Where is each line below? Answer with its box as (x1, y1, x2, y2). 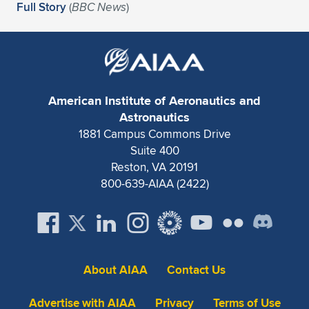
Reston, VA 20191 (111, 159, 198, 175)
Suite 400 (130, 142, 179, 159)
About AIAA (83, 261, 148, 279)
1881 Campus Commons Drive (78, 126, 231, 142)
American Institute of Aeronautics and (48, 92, 261, 110)
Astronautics (119, 108, 190, 126)
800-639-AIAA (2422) (100, 175, 209, 192)
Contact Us (167, 261, 226, 279)
